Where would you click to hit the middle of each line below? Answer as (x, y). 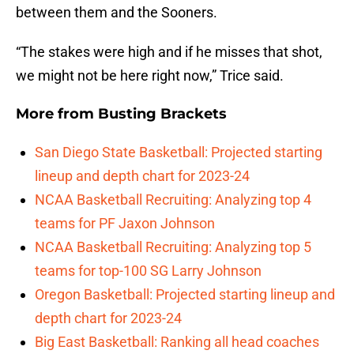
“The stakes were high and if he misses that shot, (169, 52)
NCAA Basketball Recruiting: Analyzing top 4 (173, 200)
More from (57, 114)
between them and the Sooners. (117, 13)
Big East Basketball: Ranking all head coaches (177, 342)
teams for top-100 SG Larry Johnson (148, 271)
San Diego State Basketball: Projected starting (179, 153)
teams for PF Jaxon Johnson (125, 224)
